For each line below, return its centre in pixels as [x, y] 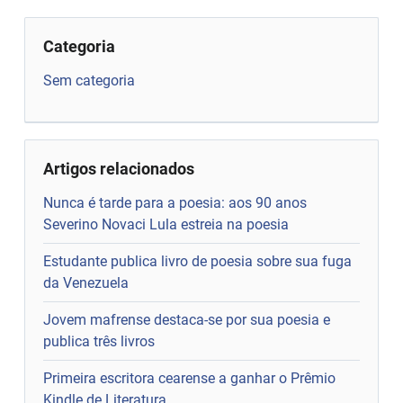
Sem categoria [90, 80]
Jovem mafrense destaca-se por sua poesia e [187, 319]
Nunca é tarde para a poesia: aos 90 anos [175, 202]
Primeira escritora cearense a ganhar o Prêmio [190, 378]
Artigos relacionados [119, 168]
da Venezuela [86, 282]
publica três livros [99, 341]
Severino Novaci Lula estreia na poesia [166, 224]
